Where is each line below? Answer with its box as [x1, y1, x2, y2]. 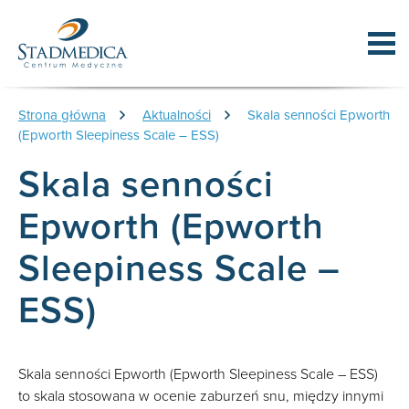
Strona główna [18, 107, 106, 123]
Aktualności [142, 107, 211, 123]
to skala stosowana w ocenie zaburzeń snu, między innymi [18, 387, 383, 405]
